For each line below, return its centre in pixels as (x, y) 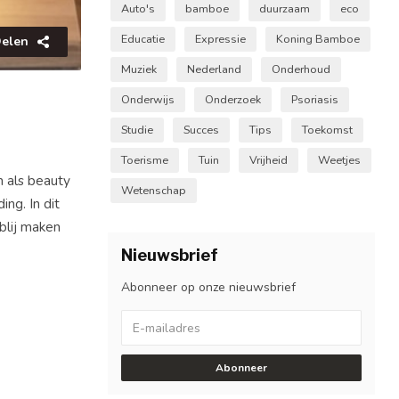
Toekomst (327, 130)
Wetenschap (154, 190)
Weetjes (339, 160)
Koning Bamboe (318, 39)
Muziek (139, 69)
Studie (137, 130)
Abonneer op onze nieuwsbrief (208, 287)
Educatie (143, 39)
